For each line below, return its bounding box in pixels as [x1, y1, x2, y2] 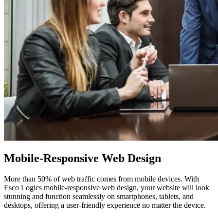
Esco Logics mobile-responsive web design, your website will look [4, 183, 209, 192]
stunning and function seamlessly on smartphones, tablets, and [4, 192, 194, 201]
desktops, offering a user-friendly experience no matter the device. [4, 201, 206, 210]
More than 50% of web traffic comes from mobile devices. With [4, 175, 199, 183]
